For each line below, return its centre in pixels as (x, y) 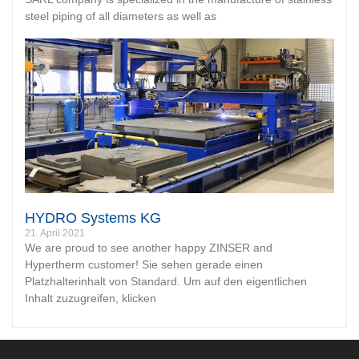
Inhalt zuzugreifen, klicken (91, 298)
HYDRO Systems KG (93, 218)
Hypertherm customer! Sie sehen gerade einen (144, 265)
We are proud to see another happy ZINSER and (149, 248)
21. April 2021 (55, 234)
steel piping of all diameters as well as (121, 16)
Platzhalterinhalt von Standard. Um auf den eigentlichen (166, 282)
